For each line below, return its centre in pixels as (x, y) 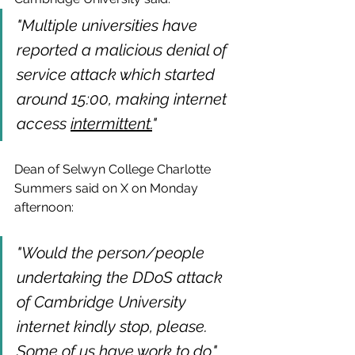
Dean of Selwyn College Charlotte (114, 169)
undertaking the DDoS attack (122, 277)
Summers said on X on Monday (108, 188)
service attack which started (118, 74)
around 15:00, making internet (124, 99)
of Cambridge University (103, 302)
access (44, 123)
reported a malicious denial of (124, 50)
